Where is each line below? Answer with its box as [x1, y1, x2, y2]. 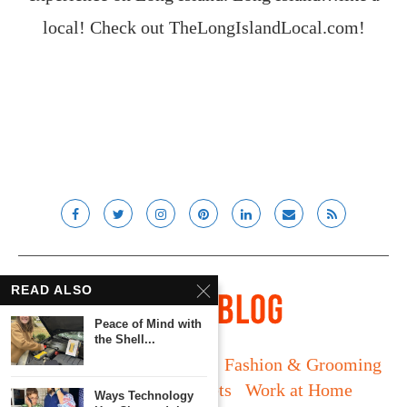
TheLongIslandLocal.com [168, 17, 359, 38]
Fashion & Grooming [224, 354, 382, 375]
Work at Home [245, 380, 352, 401]
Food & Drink [55, 380, 158, 401]
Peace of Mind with [94, 317, 202, 332]
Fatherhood [127, 354, 211, 375]
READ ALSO [11, 283, 93, 298]
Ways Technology [94, 388, 194, 402]
